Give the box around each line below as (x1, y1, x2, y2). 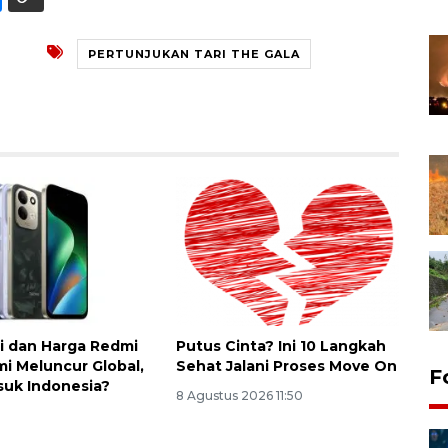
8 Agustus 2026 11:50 (175, 387, 303, 403)
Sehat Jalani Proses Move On (175, 356, 397, 375)
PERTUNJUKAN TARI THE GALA (88, 46, 300, 61)
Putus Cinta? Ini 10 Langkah (175, 336, 386, 355)
